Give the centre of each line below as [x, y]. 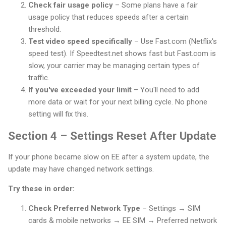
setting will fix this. [58, 114]
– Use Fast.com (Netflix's [175, 41]
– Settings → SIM [170, 209]
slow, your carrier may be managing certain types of [114, 65]
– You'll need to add [165, 90]
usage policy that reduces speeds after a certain [108, 17]
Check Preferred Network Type [84, 209]
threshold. [45, 29]
